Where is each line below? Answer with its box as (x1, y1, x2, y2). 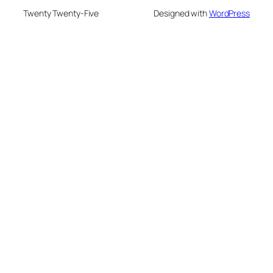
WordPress (208, 7, 250, 19)
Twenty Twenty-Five (23, 7, 99, 19)
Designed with (154, 7, 209, 19)
